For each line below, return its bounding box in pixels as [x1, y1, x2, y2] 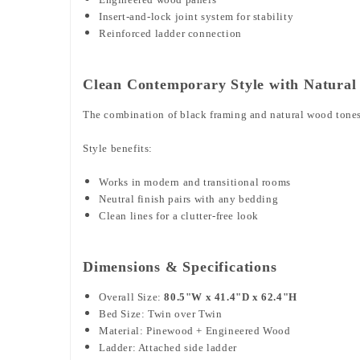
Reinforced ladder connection [99, 27, 242, 39]
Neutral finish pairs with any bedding [99, 192, 279, 205]
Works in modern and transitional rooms [99, 175, 291, 188]
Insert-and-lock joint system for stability [99, 10, 294, 22]
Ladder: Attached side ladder [99, 341, 237, 354]
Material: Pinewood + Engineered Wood [99, 324, 291, 337]
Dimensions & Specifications [83, 258, 277, 275]
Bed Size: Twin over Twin [99, 307, 223, 320]
